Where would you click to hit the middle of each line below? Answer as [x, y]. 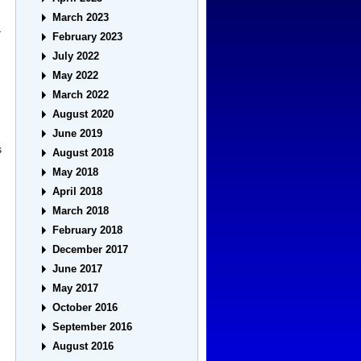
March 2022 [81, 95]
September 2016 [93, 327]
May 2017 [76, 288]
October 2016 [85, 308]
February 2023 [88, 37]
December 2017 [91, 250]
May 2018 [76, 172]
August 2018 [83, 153]
